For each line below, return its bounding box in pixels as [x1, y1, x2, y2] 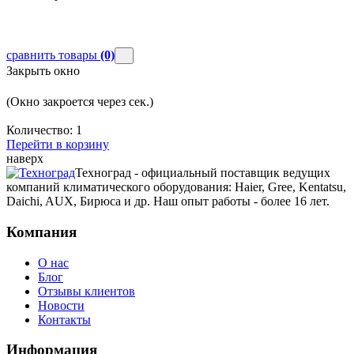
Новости [38, 298, 85, 312]
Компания [6, 223, 77, 240]
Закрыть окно [6, 64, 80, 78]
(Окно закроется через [6, 95, 129, 109]
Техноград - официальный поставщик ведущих [75, 166, 330, 180]
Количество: [6, 123, 76, 137]
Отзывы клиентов [38, 284, 135, 298]
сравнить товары [6, 48, 100, 62]
